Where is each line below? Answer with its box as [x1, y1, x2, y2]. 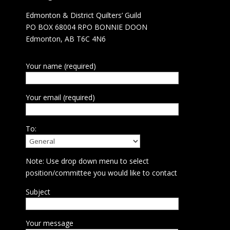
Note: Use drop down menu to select [25, 156, 149, 166]
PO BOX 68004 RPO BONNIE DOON [25, 22, 147, 32]
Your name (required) [25, 61, 96, 71]
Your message [25, 218, 73, 228]
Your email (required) [25, 92, 95, 103]
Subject [25, 187, 50, 197]
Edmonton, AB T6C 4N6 [25, 34, 106, 44]
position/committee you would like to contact [25, 168, 177, 178]
